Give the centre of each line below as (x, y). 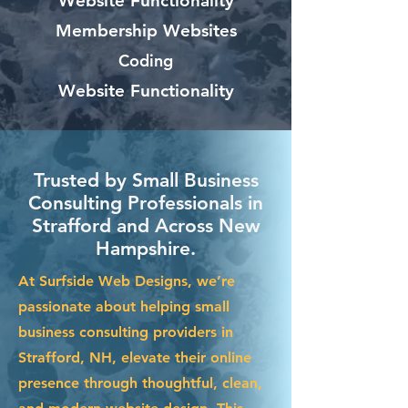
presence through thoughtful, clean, (140, 382)
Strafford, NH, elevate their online (135, 357)
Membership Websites (146, 30)
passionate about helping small (124, 306)
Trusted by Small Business (146, 179)
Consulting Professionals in (146, 202)
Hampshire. (146, 248)
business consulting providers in (126, 331)
